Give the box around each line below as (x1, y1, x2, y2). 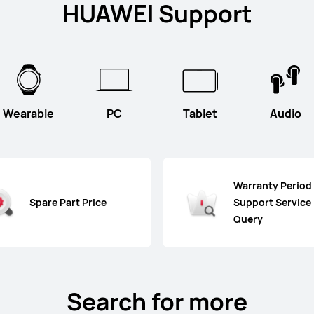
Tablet (182, 105, 217, 121)
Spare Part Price (29, 195, 107, 209)
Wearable (3, 105, 55, 121)
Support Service (233, 195, 311, 209)
